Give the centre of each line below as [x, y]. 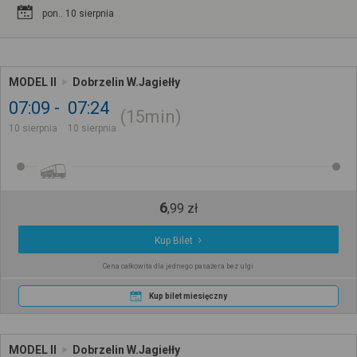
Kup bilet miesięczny [188, 296]
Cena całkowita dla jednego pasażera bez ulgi [178, 266]
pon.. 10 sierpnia [78, 13]
